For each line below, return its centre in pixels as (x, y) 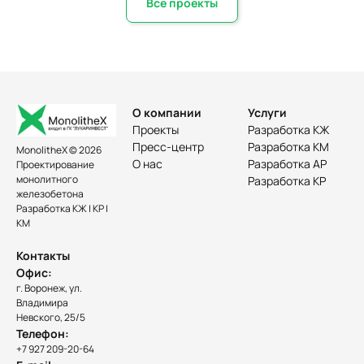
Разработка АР (288, 164)
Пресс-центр (168, 147)
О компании (167, 113)
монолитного (47, 179)
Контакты (43, 255)
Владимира (42, 302)
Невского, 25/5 (51, 317)
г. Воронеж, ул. (49, 288)
